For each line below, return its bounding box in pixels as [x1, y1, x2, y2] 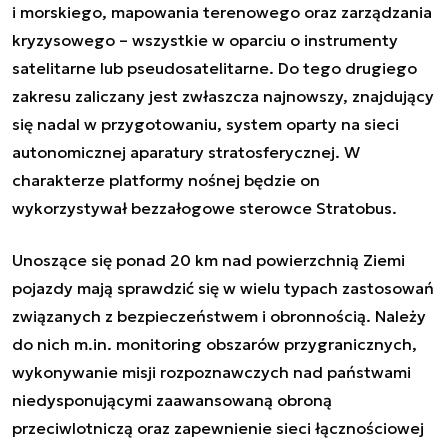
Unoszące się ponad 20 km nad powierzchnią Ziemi [12, 250, 405, 271]
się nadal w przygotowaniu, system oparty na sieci [12, 114, 399, 135]
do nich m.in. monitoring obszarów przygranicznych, [12, 334, 417, 355]
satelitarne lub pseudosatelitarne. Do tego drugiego [12, 58, 417, 79]
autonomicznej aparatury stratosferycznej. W [12, 142, 360, 163]
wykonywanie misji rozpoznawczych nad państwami [12, 362, 411, 383]
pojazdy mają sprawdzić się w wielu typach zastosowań [12, 278, 434, 299]
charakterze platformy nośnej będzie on [12, 170, 320, 191]
